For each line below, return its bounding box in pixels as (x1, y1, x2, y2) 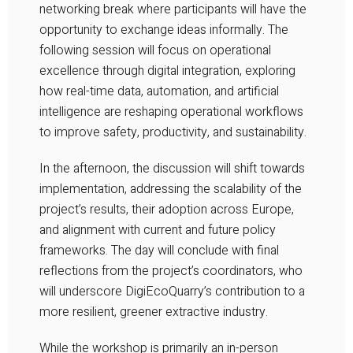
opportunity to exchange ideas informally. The (39, 20, 288, 39)
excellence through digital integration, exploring (39, 61, 295, 80)
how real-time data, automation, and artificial (39, 81, 279, 101)
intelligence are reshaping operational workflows (39, 102, 303, 121)
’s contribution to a (204, 281, 305, 301)
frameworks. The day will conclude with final (39, 240, 279, 260)
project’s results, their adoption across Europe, (39, 199, 294, 219)
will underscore (39, 281, 125, 301)
